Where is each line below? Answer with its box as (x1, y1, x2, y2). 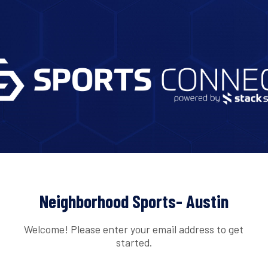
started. (115, 235, 152, 249)
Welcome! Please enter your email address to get (24, 222, 244, 236)
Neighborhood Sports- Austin (39, 190, 229, 212)
